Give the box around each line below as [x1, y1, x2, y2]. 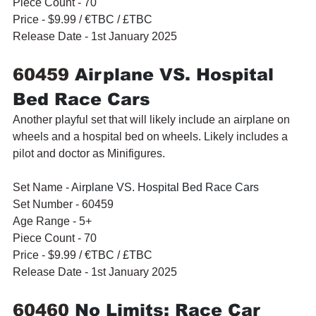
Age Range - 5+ [13, 214, 92, 227]
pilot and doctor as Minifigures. [13, 147, 165, 159]
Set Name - [13, 181, 71, 193]
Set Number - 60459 [13, 197, 114, 210]
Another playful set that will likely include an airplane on [13, 113, 293, 126]
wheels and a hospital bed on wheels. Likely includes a [13, 130, 291, 142]
